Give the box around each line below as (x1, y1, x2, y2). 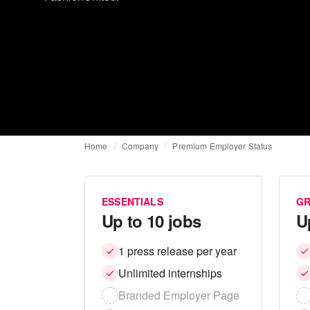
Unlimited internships (118, 264, 222, 281)
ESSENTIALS (102, 194, 163, 208)
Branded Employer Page (118, 286, 239, 303)
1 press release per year (118, 242, 237, 259)
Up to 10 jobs (102, 208, 201, 232)
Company (121, 139, 159, 152)
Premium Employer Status (172, 139, 273, 152)
